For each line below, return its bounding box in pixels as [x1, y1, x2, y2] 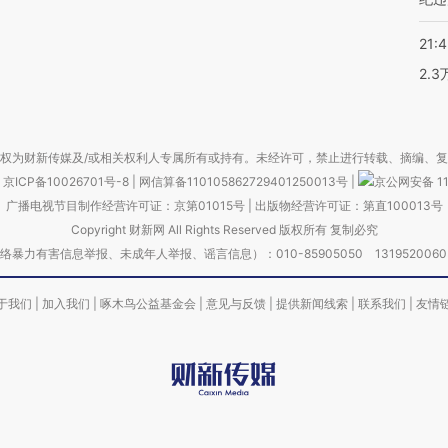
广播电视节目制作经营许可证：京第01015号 [5, 198, 245, 213]
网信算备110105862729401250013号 [138, 174, 351, 189]
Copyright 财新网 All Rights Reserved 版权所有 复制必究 [70, 222, 378, 237]
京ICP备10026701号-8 [2, 174, 132, 189]
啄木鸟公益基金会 [100, 296, 199, 311]
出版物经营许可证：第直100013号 [254, 198, 443, 213]
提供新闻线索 [276, 296, 348, 311]
